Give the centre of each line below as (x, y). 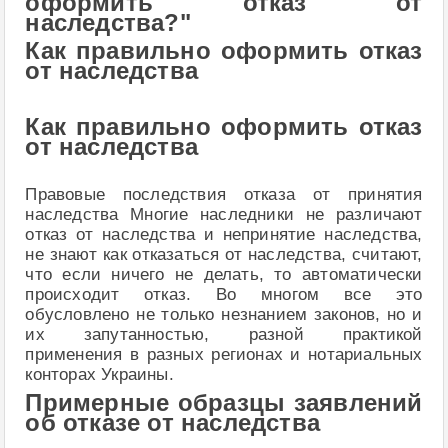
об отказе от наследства (173, 423)
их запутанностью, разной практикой (224, 335)
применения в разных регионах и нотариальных (224, 355)
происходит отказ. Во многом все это (224, 295)
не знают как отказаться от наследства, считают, (224, 255)
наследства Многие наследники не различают (224, 215)
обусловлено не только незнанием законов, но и (224, 315)
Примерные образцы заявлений (224, 403)
